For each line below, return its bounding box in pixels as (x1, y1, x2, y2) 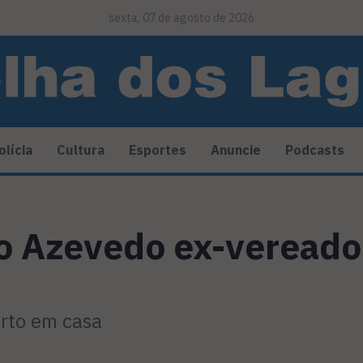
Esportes (129, 142, 186, 159)
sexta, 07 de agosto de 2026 (109, 11, 254, 25)
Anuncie (211, 142, 261, 159)
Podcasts (285, 142, 344, 159)
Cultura (57, 142, 105, 159)
